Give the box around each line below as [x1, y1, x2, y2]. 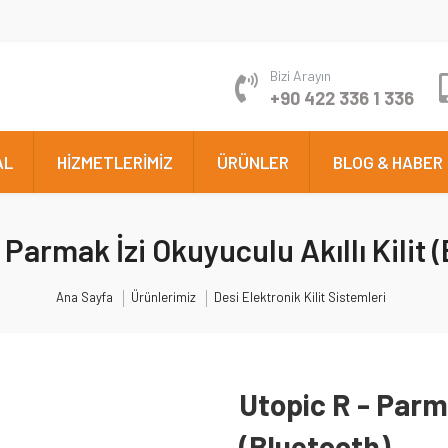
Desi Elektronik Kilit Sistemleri [213, 289, 386, 305]
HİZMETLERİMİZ [57, 152, 173, 172]
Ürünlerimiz [130, 289, 196, 305]
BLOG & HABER [333, 152, 443, 172]
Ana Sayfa [55, 289, 113, 305]
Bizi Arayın [270, 67, 331, 84]
